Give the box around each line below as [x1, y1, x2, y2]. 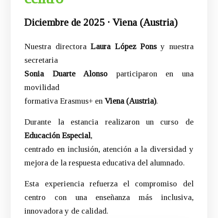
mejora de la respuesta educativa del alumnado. [24, 158, 185, 167]
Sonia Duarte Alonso [24, 69, 108, 78]
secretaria [24, 55, 58, 65]
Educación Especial [24, 131, 91, 140]
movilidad [24, 83, 60, 92]
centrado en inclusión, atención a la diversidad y [24, 145, 194, 154]
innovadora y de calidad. [24, 206, 109, 216]
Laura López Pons [91, 42, 157, 51]
